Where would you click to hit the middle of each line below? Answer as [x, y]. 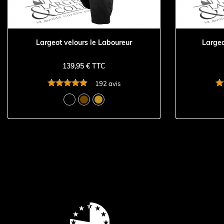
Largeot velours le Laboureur [84, 42]
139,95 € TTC [84, 66]
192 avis [108, 83]
